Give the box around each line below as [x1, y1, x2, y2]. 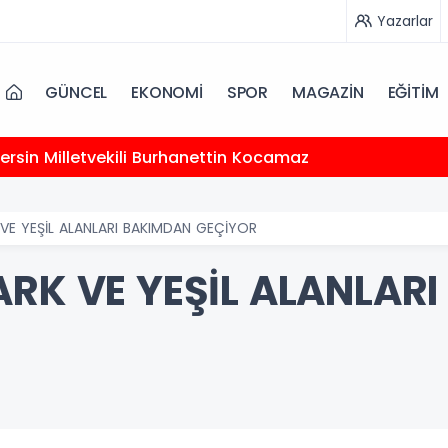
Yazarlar [377, 10, 433, 31]
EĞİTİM [387, 80, 439, 104]
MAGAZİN [291, 80, 364, 104]
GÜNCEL [45, 80, 108, 104]
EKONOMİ [131, 80, 203, 104]
